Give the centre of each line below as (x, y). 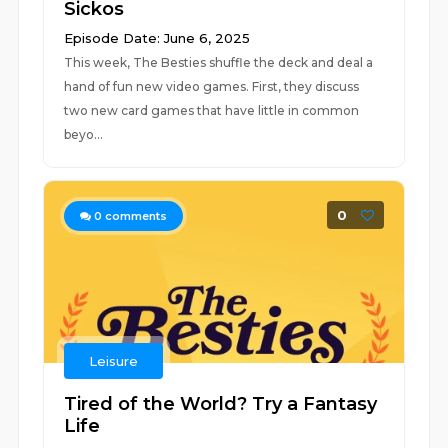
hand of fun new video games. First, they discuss (212, 86)
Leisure (114, 361)
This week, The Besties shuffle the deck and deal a (219, 62)
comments (135, 216)
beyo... (84, 134)
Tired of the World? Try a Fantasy (221, 404)
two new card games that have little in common (212, 110)
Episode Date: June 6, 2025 (157, 38)
